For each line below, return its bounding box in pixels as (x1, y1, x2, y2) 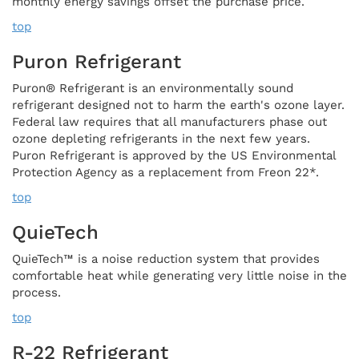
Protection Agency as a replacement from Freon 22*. (12, 164, 319, 179)
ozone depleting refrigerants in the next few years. (12, 131, 310, 146)
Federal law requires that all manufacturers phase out (12, 114, 327, 129)
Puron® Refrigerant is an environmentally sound (12, 80, 293, 95)
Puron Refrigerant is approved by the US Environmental (12, 147, 336, 163)
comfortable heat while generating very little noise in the (12, 268, 347, 283)
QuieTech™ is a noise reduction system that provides (12, 251, 320, 266)
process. (12, 284, 61, 300)
